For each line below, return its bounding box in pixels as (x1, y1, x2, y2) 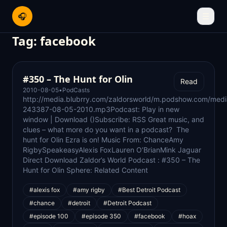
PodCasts (62, 86, 90, 94)
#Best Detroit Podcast (118, 186, 180, 194)
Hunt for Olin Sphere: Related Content (23, 166, 148, 174)
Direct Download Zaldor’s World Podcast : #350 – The (23, 156, 200, 164)
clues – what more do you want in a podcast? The (23, 125, 189, 134)
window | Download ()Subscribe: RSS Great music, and (23, 115, 204, 124)
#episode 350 (82, 212, 121, 220)
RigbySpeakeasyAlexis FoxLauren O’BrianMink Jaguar (23, 145, 201, 154)
